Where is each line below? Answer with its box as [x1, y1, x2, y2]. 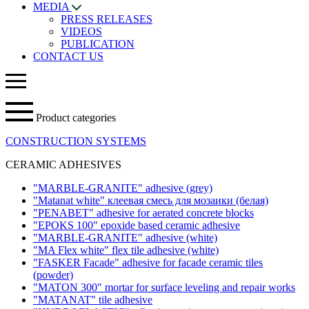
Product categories [36, 112, 116, 123]
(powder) [33, 269, 73, 281]
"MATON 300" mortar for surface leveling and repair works [33, 281, 295, 293]
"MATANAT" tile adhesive [33, 294, 152, 306]
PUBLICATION [61, 38, 134, 50]
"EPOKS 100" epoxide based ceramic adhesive [33, 219, 240, 231]
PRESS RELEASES [61, 13, 152, 25]
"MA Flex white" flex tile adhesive [33, 244, 188, 256]
